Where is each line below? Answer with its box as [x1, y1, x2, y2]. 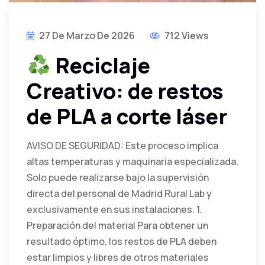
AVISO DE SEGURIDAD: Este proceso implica [27, 139, 218, 153]
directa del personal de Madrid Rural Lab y [27, 187, 212, 201]
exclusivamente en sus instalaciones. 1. [27, 203, 202, 216]
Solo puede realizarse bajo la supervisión [27, 171, 209, 185]
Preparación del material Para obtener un [27, 219, 208, 232]
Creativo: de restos [27, 76, 224, 106]
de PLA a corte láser [27, 102, 227, 131]
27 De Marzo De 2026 [39, 29, 135, 43]
